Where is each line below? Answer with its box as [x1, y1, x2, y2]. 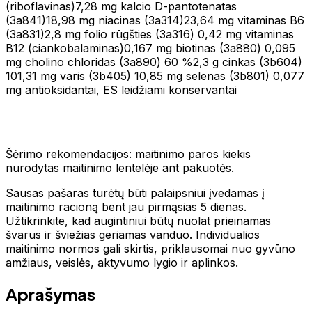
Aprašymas [6, 283, 95, 304]
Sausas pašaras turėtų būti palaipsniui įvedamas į [6, 185, 265, 200]
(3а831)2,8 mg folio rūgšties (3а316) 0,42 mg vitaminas [6, 26, 294, 41]
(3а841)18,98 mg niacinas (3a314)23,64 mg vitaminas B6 [6, 13, 304, 27]
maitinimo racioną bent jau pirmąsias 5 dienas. [6, 199, 247, 214]
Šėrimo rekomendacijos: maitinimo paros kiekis [6, 146, 251, 161]
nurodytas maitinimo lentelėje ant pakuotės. [6, 160, 237, 175]
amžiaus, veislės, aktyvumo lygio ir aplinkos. [6, 255, 238, 270]
